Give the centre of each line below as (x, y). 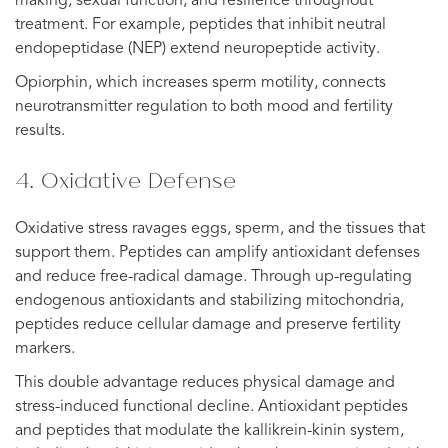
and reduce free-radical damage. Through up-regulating (213, 276)
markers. (45, 348)
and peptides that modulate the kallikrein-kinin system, (209, 430)
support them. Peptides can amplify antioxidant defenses (217, 252)
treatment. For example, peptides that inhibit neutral (200, 24)
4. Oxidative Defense (125, 179)
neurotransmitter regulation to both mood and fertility (204, 106)
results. (40, 130)
